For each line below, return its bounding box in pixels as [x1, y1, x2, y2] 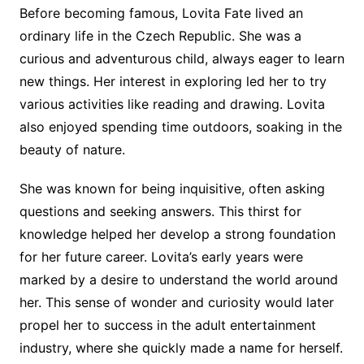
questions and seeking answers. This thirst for [19, 203, 301, 219]
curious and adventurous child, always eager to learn [19, 50, 344, 67]
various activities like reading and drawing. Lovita [19, 96, 325, 112]
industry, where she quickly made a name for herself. [19, 340, 343, 356]
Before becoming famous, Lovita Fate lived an [19, 5, 303, 21]
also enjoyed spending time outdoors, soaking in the [19, 119, 342, 135]
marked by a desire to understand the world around [19, 271, 338, 288]
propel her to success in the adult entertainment [19, 317, 316, 333]
